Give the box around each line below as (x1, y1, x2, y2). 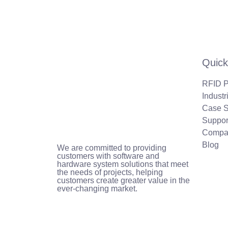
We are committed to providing (57, 143, 166, 152)
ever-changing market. (57, 184, 137, 193)
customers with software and (57, 151, 159, 160)
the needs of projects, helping (57, 167, 163, 177)
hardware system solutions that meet (57, 159, 188, 168)
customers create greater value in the (57, 176, 190, 185)
